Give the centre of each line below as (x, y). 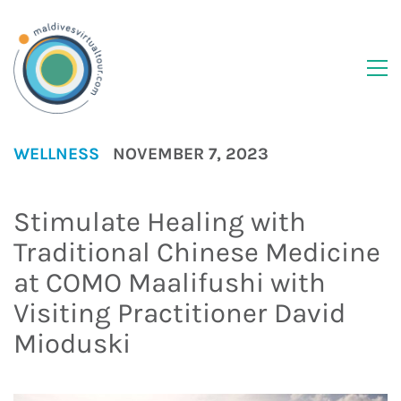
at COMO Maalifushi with (170, 282)
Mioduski (72, 343)
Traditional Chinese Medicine (197, 252)
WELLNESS (56, 154)
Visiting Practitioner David (179, 313)
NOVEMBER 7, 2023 (191, 154)
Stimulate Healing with (160, 222)
